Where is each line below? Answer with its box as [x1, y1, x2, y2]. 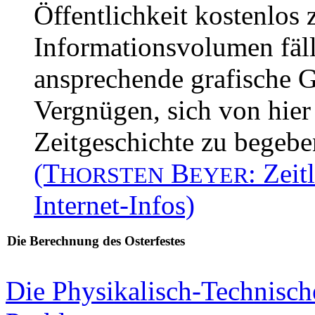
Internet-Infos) [34, 189, 195, 220]
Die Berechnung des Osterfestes [7, 233, 185, 248]
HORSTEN [60, 162, 164, 188]
